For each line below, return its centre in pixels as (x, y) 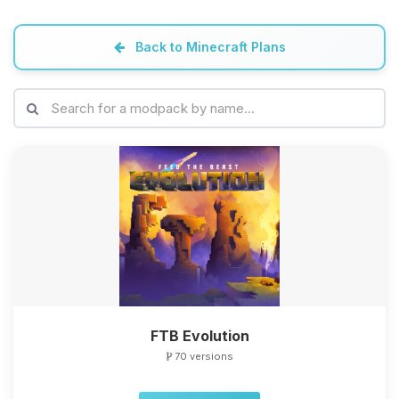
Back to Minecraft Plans (208, 47)
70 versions (202, 356)
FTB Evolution (199, 336)
